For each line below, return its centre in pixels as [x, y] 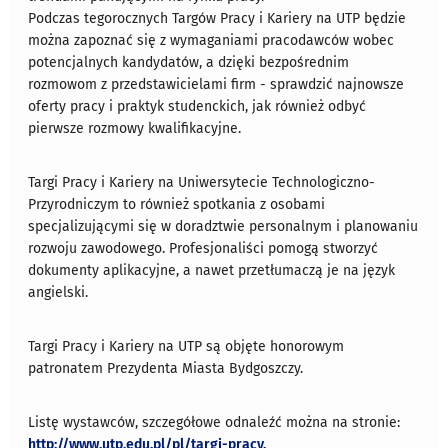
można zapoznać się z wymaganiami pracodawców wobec [211, 41]
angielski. [58, 293]
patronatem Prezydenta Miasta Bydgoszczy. [166, 369]
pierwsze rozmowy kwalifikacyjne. [135, 129]
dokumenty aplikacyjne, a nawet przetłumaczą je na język [212, 271]
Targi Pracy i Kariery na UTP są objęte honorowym [186, 347]
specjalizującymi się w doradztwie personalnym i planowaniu [223, 227]
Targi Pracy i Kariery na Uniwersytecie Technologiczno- [202, 183]
